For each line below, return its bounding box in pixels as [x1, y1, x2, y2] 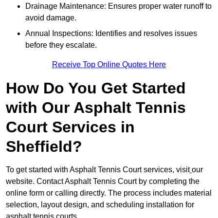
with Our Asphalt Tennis [6, 99, 186, 117]
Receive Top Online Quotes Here [52, 60, 166, 69]
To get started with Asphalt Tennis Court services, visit [6, 165, 190, 174]
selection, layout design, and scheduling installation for [6, 200, 194, 209]
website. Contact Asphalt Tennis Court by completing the [6, 177, 200, 186]
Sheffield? [6, 138, 82, 156]
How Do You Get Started [6, 79, 186, 97]
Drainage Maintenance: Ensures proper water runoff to [25, 2, 212, 11]
